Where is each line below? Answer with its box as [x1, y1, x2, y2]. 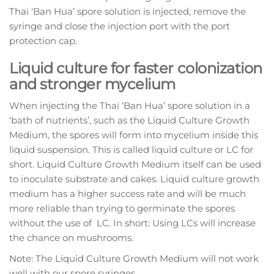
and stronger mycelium [9, 75, 176, 94]
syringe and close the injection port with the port [9, 20, 230, 32]
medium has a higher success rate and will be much [9, 188, 246, 200]
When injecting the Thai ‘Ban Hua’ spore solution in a [9, 100, 250, 112]
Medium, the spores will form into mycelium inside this [9, 129, 258, 141]
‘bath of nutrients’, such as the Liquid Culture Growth [9, 114, 250, 127]
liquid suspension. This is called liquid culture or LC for [9, 144, 253, 156]
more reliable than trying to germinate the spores [9, 202, 235, 215]
